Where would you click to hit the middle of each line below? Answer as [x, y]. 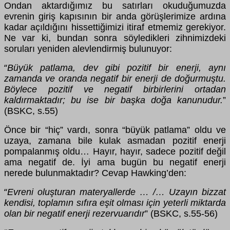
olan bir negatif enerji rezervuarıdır [74, 213]
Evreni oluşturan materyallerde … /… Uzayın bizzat [117, 192]
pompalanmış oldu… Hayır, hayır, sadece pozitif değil [115, 151]
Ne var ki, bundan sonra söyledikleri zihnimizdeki [115, 38]
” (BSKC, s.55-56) [181, 213]
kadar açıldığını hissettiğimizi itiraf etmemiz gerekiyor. [115, 27]
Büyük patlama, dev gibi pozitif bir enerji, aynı [117, 68]
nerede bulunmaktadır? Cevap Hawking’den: [95, 173]
